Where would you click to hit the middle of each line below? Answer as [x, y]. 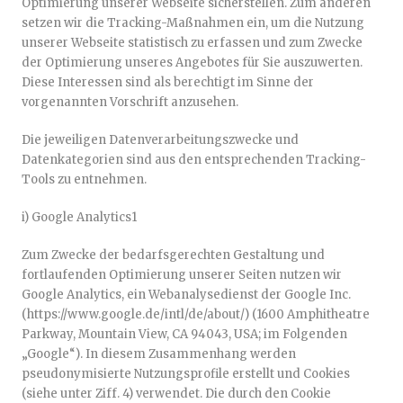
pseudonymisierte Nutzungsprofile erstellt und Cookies [186, 374]
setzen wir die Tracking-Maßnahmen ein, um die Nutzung [193, 23]
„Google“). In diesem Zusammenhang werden [159, 354]
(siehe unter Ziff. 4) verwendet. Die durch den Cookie [176, 394]
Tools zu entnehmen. [84, 179]
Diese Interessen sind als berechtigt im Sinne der [168, 82]
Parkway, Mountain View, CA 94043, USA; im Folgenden [184, 334]
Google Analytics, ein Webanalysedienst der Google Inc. [186, 295]
